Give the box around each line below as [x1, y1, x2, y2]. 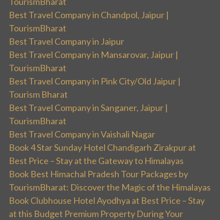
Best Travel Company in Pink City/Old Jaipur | [9, 76, 181, 87]
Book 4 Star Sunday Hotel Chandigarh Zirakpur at [9, 142, 196, 153]
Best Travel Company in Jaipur [9, 36, 124, 47]
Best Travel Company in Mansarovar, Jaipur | [9, 49, 178, 60]
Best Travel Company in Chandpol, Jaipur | [9, 9, 169, 21]
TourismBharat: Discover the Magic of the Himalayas [9, 182, 211, 193]
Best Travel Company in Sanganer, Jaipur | [9, 102, 168, 113]
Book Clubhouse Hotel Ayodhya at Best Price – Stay [9, 195, 205, 206]
